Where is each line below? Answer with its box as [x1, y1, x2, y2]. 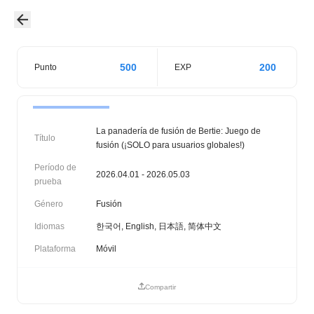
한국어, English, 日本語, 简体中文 [96, 221, 221, 231]
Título [34, 133, 55, 143]
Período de [34, 163, 76, 172]
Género [34, 199, 63, 209]
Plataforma [34, 244, 76, 254]
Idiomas [34, 221, 64, 231]
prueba [34, 177, 62, 186]
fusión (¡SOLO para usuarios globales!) [96, 140, 245, 150]
